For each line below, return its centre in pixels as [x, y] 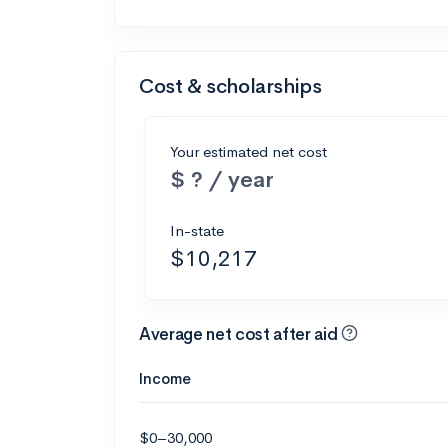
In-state [197, 230]
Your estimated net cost [248, 151]
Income [165, 378]
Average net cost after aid [240, 334]
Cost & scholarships [230, 86]
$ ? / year [222, 179]
